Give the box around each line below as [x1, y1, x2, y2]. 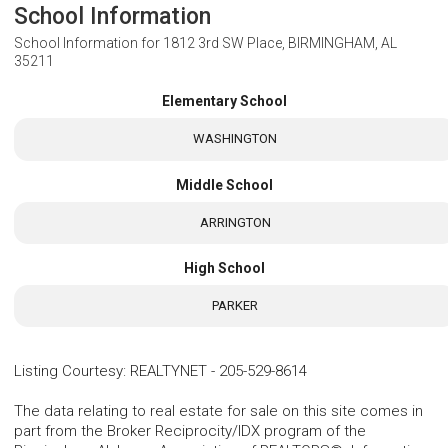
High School [183, 259, 265, 276]
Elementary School [161, 93, 287, 110]
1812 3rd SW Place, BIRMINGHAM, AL [163, 35, 397, 52]
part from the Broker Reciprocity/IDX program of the [14, 422, 366, 441]
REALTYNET [130, 362, 207, 381]
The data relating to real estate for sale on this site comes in [14, 402, 423, 421]
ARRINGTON [199, 214, 271, 230]
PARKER [212, 298, 259, 314]
